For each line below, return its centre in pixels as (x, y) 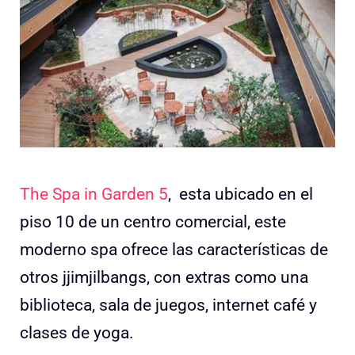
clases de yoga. (77, 333)
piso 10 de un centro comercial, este (153, 222)
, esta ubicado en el (240, 195)
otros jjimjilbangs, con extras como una (164, 278)
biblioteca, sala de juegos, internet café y (168, 305)
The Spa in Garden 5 (94, 195)
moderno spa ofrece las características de (174, 250)
